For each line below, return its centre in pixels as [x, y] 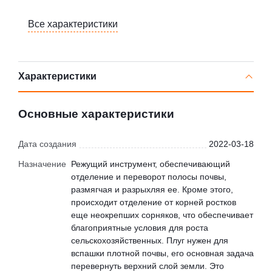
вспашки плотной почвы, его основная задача [162, 253]
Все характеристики [73, 24]
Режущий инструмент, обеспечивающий [151, 164]
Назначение [42, 164]
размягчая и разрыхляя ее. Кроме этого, [152, 190]
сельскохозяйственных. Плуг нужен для [150, 241]
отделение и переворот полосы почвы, [149, 177]
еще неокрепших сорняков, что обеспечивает [162, 215]
